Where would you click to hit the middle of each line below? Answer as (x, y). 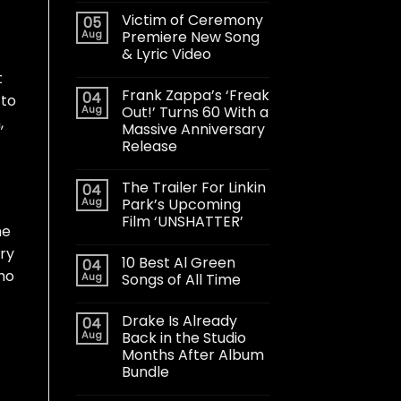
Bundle (145, 371)
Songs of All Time (181, 279)
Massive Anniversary (193, 129)
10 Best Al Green (178, 262)
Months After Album (192, 354)
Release (149, 146)
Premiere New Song (190, 37)
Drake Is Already (179, 320)
